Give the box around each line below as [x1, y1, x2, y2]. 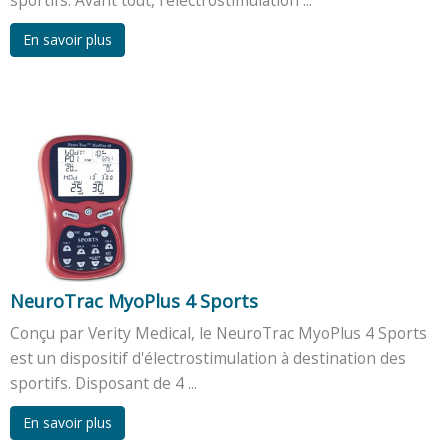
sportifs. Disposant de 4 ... [10, 371, 197, 394]
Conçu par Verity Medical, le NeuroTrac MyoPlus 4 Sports [10, 321, 427, 344]
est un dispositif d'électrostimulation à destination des [10, 346, 406, 369]
